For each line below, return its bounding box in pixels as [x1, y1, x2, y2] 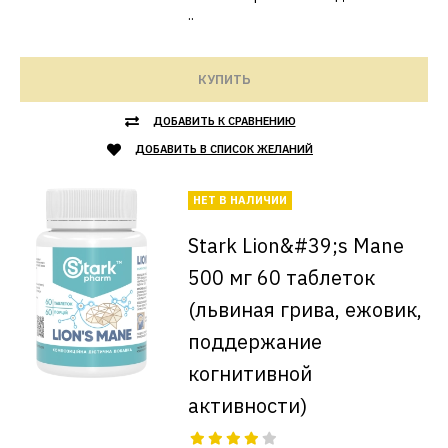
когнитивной [187, 360, 312, 387]
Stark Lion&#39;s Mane [187, 232, 404, 259]
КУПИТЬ [197, 71, 251, 88]
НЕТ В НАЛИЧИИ [192, 193, 287, 207]
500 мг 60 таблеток [187, 264, 375, 291]
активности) [187, 392, 307, 419]
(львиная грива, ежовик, [187, 296, 422, 323]
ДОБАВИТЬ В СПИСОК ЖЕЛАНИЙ [135, 142, 313, 156]
